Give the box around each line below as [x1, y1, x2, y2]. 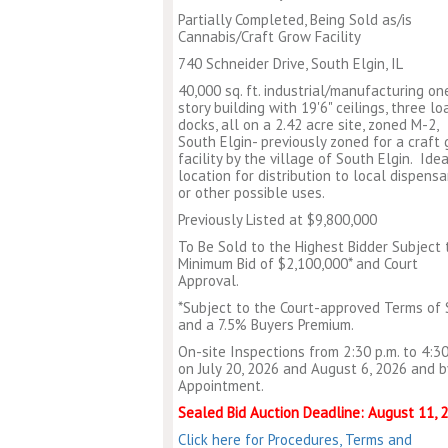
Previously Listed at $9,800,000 [178, 209, 377, 229]
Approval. [178, 270, 239, 290]
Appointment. [178, 375, 264, 395]
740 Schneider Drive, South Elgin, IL [178, 53, 403, 73]
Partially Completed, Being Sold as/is [178, 9, 412, 29]
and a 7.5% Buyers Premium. [178, 314, 354, 334]
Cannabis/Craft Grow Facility [178, 26, 361, 46]
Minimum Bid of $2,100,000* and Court [178, 253, 418, 273]
